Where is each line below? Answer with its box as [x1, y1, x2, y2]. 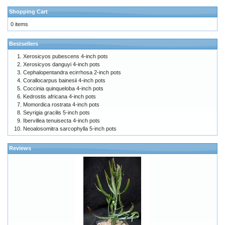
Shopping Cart [9, 9, 48, 15]
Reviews [9, 145, 31, 152]
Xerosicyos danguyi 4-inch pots [23, 61, 100, 68]
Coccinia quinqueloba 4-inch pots [23, 85, 103, 92]
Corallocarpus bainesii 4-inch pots [23, 77, 105, 84]
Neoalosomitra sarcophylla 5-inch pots [23, 126, 117, 132]
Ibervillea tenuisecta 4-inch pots [23, 118, 100, 124]
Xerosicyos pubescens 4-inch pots [23, 53, 108, 60]
